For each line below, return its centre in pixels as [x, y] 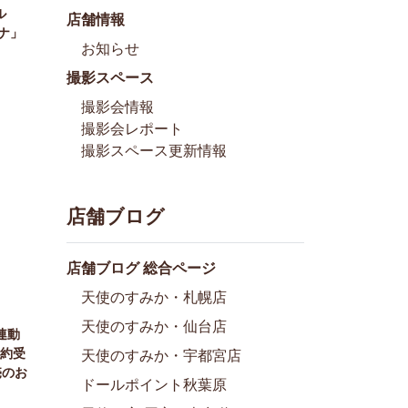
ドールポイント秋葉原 [154, 384]
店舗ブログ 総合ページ [141, 268]
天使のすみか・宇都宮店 [161, 355]
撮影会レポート [132, 128]
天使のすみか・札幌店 [154, 297]
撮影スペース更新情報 [154, 150]
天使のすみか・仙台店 [154, 326]
